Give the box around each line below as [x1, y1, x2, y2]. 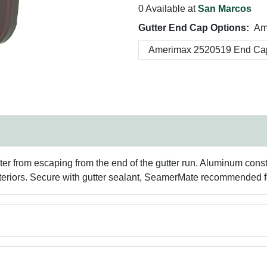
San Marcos [198, 4, 252, 14]
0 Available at [138, 4, 198, 14]
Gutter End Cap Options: [138, 23, 249, 33]
